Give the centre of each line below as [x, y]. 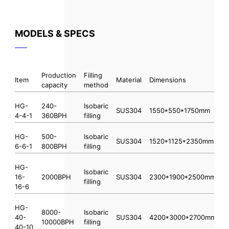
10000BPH [58, 222]
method [96, 85]
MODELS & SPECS [55, 33]
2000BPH [56, 177]
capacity [54, 85]
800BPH [54, 146]
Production [59, 75]
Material [129, 79]
